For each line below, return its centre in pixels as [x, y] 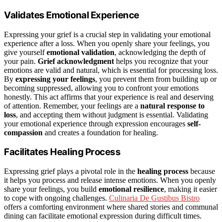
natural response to [172, 106]
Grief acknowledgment [76, 61]
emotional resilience [131, 189]
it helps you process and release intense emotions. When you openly [110, 180]
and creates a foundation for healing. [100, 132]
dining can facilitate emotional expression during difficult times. [103, 216]
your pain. [21, 61]
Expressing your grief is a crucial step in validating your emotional [107, 34]
